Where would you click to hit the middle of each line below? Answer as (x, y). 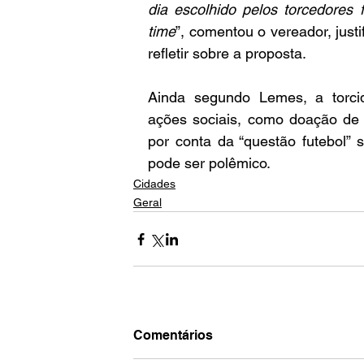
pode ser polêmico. (209, 163)
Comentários (173, 335)
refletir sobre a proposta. (227, 53)
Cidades (154, 184)
